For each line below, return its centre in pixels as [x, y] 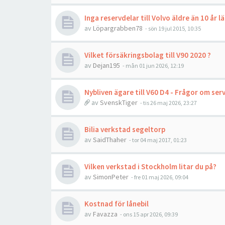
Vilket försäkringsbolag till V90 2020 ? [148, 55]
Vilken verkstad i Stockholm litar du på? [150, 166]
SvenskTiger [119, 102]
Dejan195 [106, 65]
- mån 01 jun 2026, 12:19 [153, 66]
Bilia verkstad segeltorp [125, 129]
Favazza [105, 214]
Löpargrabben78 [118, 28]
